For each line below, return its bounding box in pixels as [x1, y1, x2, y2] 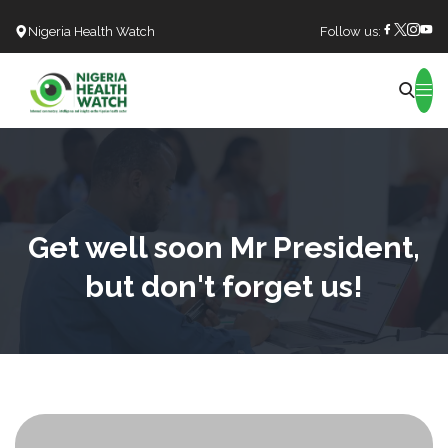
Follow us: [320, 24, 381, 39]
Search [178, 90, 233, 111]
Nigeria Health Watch [28, 24, 155, 39]
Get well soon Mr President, [28, 229, 420, 265]
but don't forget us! [85, 268, 363, 304]
